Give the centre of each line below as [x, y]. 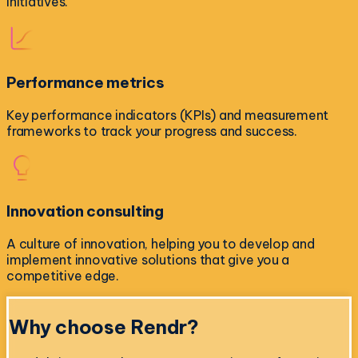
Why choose [70, 327]
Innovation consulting [85, 211]
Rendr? [165, 327]
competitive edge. [63, 276]
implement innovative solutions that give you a [148, 260]
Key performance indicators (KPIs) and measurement [168, 115]
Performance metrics [86, 82]
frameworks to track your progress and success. [152, 131]
